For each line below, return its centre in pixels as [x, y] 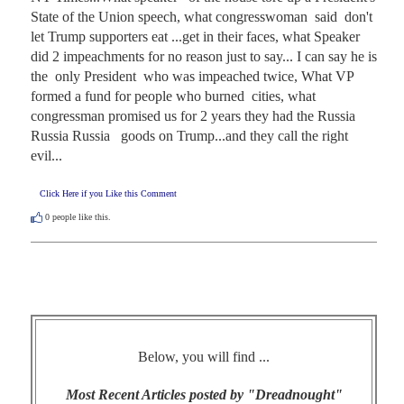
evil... [46, 155]
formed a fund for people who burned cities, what [173, 96]
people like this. [80, 216]
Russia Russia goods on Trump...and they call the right [189, 135]
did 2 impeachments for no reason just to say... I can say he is [204, 56]
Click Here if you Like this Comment [108, 193]
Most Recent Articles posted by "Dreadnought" [204, 394]
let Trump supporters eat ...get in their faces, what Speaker [195, 36]
